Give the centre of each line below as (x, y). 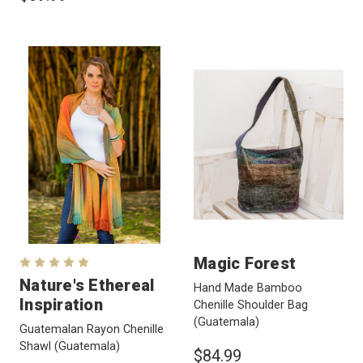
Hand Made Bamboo (248, 288)
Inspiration (61, 304)
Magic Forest (245, 263)
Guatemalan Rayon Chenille (92, 329)
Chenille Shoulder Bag (251, 305)
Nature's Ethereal (87, 285)
